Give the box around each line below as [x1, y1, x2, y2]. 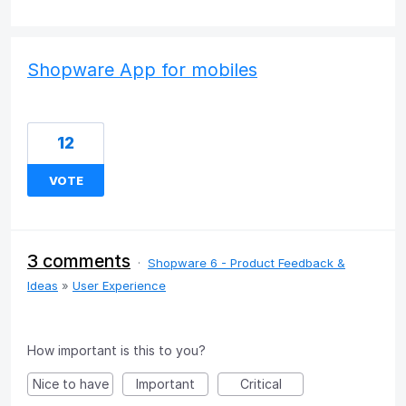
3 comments [27, 249, 130, 272]
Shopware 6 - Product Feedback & [148, 255, 345, 270]
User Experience [72, 277, 166, 293]
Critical [239, 375, 282, 391]
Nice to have [32, 375, 109, 391]
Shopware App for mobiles [27, 58, 257, 81]
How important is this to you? [27, 342, 206, 358]
